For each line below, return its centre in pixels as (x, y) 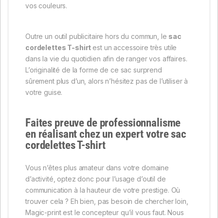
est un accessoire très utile (135, 47)
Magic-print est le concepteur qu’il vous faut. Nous (105, 212)
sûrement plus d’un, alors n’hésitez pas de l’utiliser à (107, 81)
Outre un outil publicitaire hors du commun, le (97, 36)
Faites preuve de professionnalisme (103, 123)
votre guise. (44, 92)
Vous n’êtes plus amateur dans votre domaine (97, 167)
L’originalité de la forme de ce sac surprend (94, 70)
